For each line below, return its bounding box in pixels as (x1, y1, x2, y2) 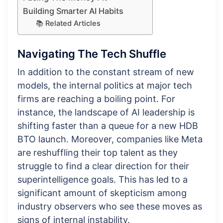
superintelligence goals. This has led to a (17, 174, 188, 185)
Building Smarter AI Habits (23, 5, 123, 16)
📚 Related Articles (35, 18, 101, 28)
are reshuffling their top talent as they (17, 147, 178, 158)
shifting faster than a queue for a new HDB (17, 120, 198, 131)
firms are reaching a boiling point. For (17, 94, 175, 105)
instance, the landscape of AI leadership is (17, 107, 195, 118)
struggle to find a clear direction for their (17, 161, 189, 172)
